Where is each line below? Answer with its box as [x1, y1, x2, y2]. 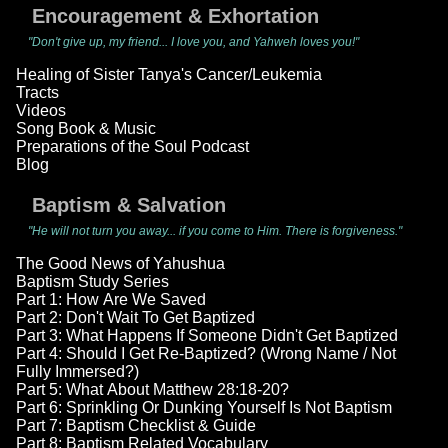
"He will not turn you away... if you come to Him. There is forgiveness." [28, 224, 402, 239]
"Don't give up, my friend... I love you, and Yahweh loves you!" [28, 35, 359, 50]
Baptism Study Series [16, 273, 169, 291]
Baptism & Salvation [32, 194, 226, 217]
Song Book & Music [16, 120, 156, 138]
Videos [16, 102, 66, 120]
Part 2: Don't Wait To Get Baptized [16, 309, 255, 327]
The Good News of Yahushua [16, 255, 225, 273]
